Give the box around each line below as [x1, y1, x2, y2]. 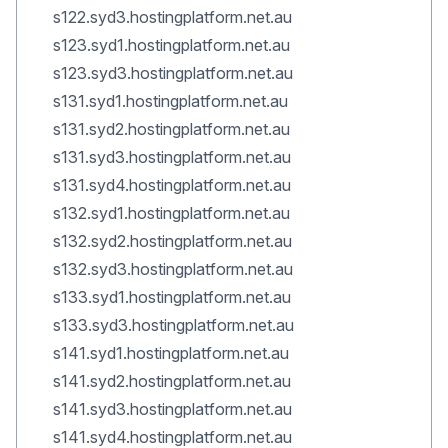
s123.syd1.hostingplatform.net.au [53, 35, 290, 55]
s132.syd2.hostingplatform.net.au [53, 231, 292, 251]
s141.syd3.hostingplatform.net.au [53, 399, 292, 419]
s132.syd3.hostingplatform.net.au [53, 259, 293, 279]
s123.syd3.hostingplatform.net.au [53, 63, 293, 83]
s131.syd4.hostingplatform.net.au [53, 175, 291, 195]
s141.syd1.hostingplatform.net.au [53, 343, 289, 363]
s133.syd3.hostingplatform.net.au [53, 315, 294, 335]
